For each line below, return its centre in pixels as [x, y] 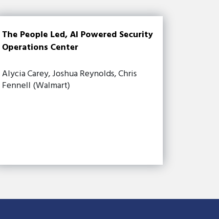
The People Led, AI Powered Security [78, 35]
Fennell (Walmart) [36, 86]
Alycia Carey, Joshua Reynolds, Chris [70, 74]
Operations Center [40, 47]
